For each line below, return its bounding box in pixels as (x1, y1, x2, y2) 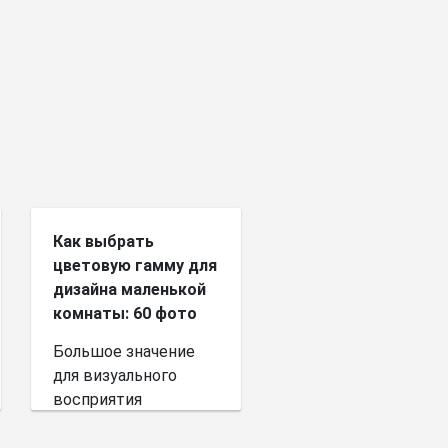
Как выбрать (53, 232, 154, 252)
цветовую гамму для (53, 256, 217, 276)
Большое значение (53, 342, 195, 362)
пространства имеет (53, 414, 212, 434)
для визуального (53, 366, 177, 386)
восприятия (53, 390, 142, 410)
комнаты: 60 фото (53, 304, 197, 324)
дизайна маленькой (53, 280, 206, 300)
